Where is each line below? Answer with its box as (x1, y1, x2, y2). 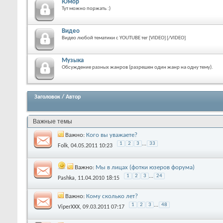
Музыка (62, 57, 84, 64)
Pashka (58, 175, 75, 182)
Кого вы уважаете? (86, 131, 137, 138)
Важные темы (33, 117, 75, 125)
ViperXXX (58, 204, 80, 210)
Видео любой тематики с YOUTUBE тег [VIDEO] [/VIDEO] (62, 35, 186, 41)
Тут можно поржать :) (62, 5, 111, 11)
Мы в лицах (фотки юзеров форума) (96, 164, 195, 171)
